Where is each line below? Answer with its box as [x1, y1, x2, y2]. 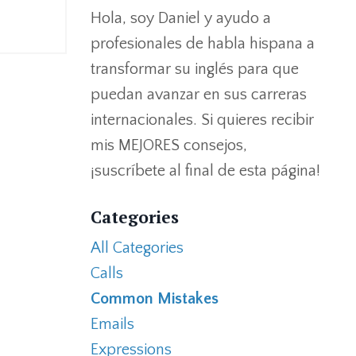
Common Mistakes [90, 290, 219, 308]
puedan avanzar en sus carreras [90, 86, 307, 103]
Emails [90, 315, 134, 333]
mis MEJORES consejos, [90, 137, 247, 154]
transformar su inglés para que [90, 60, 299, 78]
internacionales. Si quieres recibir [90, 111, 314, 129]
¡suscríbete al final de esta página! [90, 162, 320, 180]
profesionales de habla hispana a [90, 35, 315, 52]
